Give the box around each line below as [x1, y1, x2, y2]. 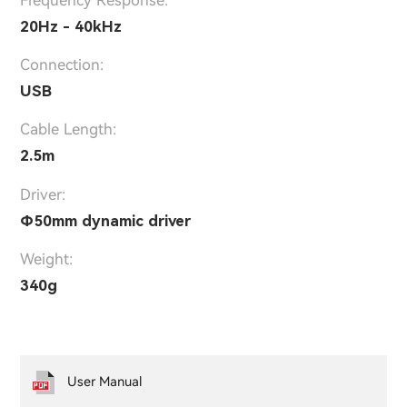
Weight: [20, 249, 73, 268]
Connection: [20, 55, 104, 74]
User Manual [67, 373, 143, 390]
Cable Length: [20, 120, 116, 139]
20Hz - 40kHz [20, 17, 122, 36]
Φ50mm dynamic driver [20, 211, 191, 230]
